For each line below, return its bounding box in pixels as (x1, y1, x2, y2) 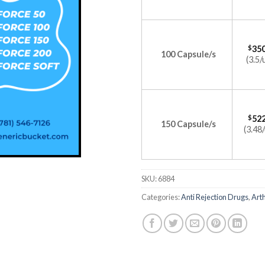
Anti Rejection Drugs (181, 192, 248, 202)
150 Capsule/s (161, 119, 216, 129)
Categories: (141, 192, 181, 202)
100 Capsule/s (161, 49, 216, 59)
